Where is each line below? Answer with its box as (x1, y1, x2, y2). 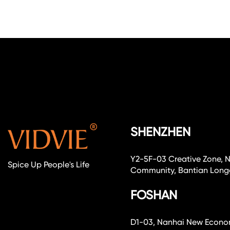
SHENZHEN (130, 124, 191, 139)
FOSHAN (130, 187, 178, 202)
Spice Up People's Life (8, 159, 89, 169)
